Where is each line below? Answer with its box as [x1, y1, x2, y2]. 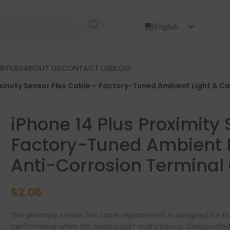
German [154, 73, 181, 82]
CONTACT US [61, 63, 111, 73]
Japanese [154, 56, 187, 65]
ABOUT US [23, 63, 61, 73]
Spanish [154, 90, 181, 99]
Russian [154, 39, 180, 48]
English [154, 22, 178, 31]
